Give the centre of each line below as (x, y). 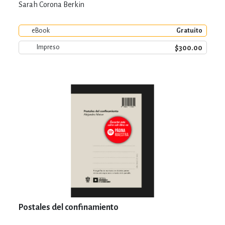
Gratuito (189, 30)
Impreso (48, 47)
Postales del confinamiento (68, 207)
